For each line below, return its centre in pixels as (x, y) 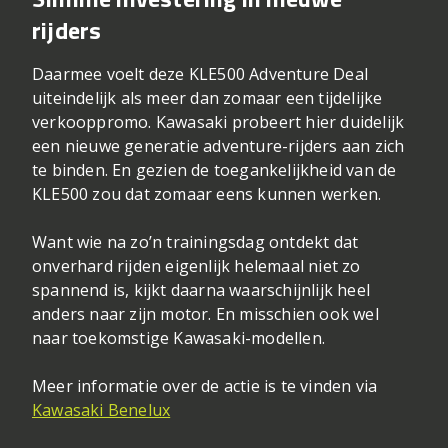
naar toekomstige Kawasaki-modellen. (178, 338)
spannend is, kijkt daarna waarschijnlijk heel (201, 290)
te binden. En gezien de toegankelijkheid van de (214, 170)
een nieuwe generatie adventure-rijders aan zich (218, 146)
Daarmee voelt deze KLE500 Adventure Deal (200, 74)
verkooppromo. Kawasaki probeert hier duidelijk (218, 122)
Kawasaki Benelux (101, 410)
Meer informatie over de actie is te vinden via (205, 386)
